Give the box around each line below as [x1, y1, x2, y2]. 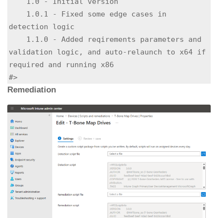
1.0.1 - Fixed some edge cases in [9, 10, 26, 18]
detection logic [9, 22, 74, 31]
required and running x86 [9, 60, 114, 69]
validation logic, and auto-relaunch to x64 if [9, 48, 206, 56]
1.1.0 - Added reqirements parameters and [9, 35, 26, 44]
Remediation [7, 85, 56, 95]
